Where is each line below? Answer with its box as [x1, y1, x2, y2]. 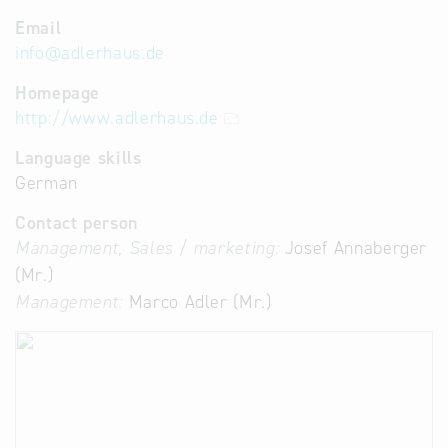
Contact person [15, 211, 138, 235]
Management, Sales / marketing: [15, 236, 280, 260]
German [15, 171, 78, 195]
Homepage [15, 81, 101, 105]
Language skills [15, 146, 142, 170]
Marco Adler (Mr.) [123, 290, 272, 314]
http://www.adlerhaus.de [15, 106, 219, 130]
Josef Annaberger [279, 236, 428, 260]
